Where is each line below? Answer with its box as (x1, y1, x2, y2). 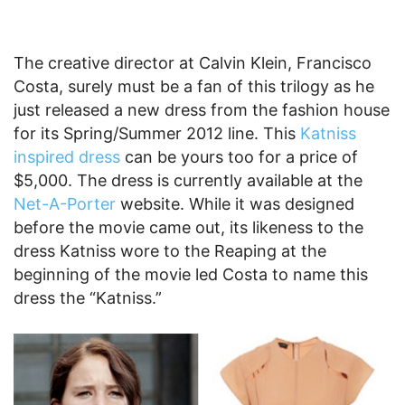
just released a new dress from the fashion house (14, 99, 390, 119)
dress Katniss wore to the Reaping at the (14, 240, 326, 260)
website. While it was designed (116, 193, 354, 213)
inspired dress (14, 146, 120, 166)
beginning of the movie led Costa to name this (14, 264, 368, 284)
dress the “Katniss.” (14, 287, 162, 307)
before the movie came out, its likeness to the (14, 217, 363, 237)
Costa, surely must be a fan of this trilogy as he (14, 76, 374, 96)
